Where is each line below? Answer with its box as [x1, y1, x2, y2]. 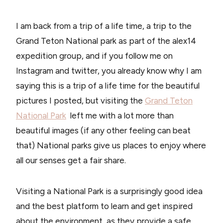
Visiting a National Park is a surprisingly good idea [16, 186, 203, 196]
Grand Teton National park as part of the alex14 [16, 35, 196, 46]
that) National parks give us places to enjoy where [16, 140, 206, 150]
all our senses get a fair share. [16, 155, 126, 165]
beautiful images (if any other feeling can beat [16, 125, 191, 135]
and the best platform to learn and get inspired [16, 201, 193, 211]
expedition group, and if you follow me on [16, 50, 173, 61]
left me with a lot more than [66, 110, 174, 120]
